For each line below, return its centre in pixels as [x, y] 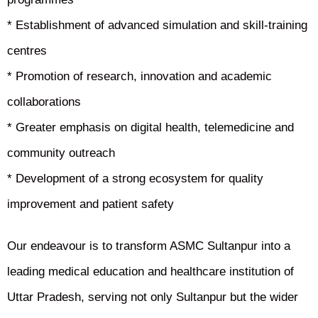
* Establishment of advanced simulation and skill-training [157, 26]
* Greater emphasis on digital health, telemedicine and [150, 128]
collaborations [44, 102]
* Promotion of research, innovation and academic [139, 77]
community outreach [61, 153]
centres [27, 51]
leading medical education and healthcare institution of [150, 271]
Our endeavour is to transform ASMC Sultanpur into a [149, 246]
